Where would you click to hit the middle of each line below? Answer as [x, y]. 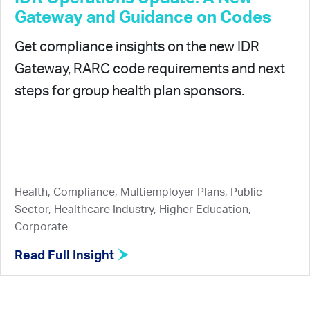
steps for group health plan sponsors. [129, 91]
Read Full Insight [66, 256]
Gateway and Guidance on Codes [143, 18]
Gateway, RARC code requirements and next [150, 69]
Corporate [41, 227]
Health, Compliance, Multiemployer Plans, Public [138, 192]
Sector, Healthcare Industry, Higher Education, [133, 209]
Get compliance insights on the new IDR [137, 47]
